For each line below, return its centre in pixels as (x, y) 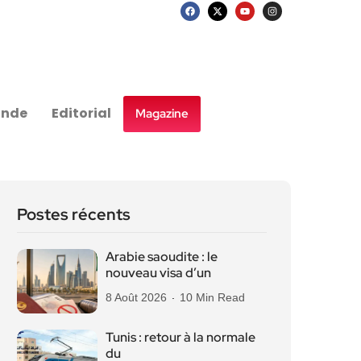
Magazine (162, 113)
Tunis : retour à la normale (180, 337)
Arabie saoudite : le (162, 257)
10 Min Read (212, 297)
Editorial (82, 113)
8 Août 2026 (136, 297)
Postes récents (74, 214)
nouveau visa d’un (158, 273)
